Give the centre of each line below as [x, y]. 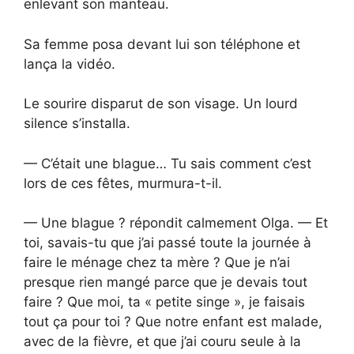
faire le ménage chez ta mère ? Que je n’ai [157, 263]
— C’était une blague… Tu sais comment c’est [168, 163]
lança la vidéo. [70, 64]
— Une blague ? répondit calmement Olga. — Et [176, 223]
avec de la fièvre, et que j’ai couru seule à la [162, 342]
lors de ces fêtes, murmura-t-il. [123, 183]
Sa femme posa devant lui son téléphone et [162, 44]
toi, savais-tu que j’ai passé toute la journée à [168, 243]
